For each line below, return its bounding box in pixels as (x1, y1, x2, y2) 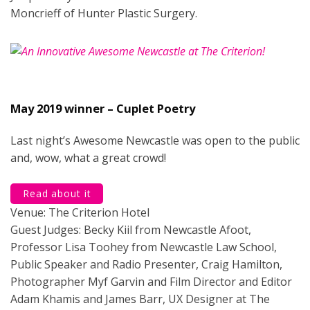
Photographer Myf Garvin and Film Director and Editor (10, 274, 292, 289)
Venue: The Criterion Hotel (10, 205, 149, 220)
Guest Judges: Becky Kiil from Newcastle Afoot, (10, 222, 251, 237)
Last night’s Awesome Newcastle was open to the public (10, 133, 300, 148)
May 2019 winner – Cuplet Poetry (10, 100, 195, 116)
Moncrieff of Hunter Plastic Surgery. (10, 6, 197, 21)
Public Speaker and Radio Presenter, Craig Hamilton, (10, 257, 282, 272)
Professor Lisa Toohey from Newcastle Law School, (10, 239, 277, 255)
